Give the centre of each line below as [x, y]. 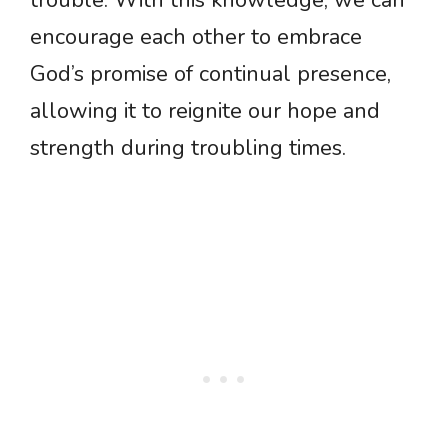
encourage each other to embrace [196, 37]
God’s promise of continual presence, [210, 74]
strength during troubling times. [188, 148]
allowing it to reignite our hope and [205, 111]
